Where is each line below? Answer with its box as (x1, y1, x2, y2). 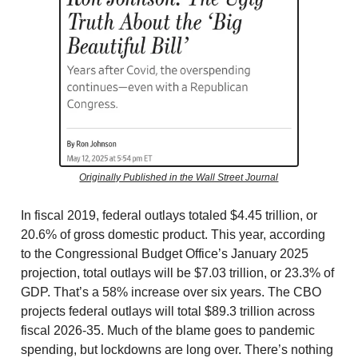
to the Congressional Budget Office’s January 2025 (21, 246, 308, 261)
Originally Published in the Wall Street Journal (79, 171, 279, 183)
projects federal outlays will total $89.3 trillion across (21, 304, 315, 318)
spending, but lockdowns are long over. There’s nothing (21, 342, 333, 356)
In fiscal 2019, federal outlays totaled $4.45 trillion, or (21, 208, 317, 222)
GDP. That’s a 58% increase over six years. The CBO (21, 284, 321, 299)
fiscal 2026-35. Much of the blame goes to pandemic (21, 323, 315, 337)
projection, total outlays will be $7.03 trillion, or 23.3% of (21, 265, 334, 280)
